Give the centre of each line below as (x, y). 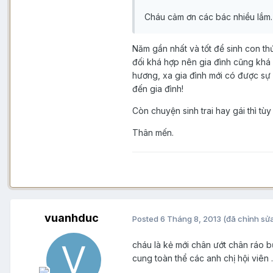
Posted (146, 218)
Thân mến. (153, 133)
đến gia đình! (158, 89)
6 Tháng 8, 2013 (191, 218)
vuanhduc (71, 218)
